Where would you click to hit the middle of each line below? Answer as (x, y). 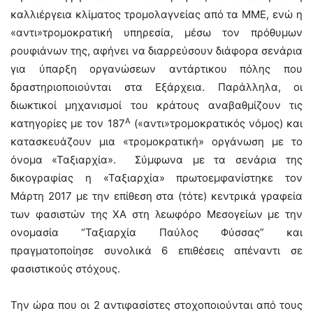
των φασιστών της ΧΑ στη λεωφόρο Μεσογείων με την (156, 214)
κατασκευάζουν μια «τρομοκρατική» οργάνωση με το (156, 142)
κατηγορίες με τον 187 (68, 124)
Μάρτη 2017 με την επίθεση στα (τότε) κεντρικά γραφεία (156, 196)
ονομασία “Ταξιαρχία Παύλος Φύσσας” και (156, 233)
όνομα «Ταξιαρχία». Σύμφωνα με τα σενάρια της (156, 160)
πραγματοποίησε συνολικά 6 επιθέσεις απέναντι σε (156, 251)
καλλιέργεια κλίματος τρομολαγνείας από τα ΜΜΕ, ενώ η (156, 15)
